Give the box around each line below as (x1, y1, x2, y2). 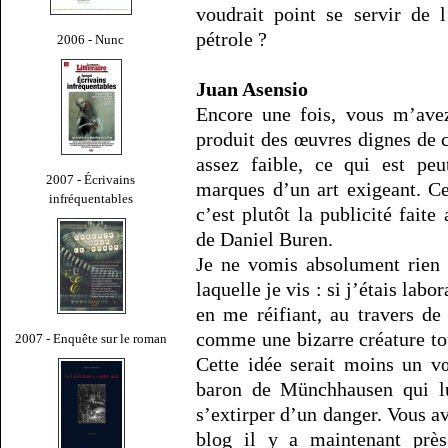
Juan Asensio (196, 78, 308, 101)
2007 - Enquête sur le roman (15, 330, 167, 346)
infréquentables (49, 190, 133, 206)
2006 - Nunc (57, 31, 125, 47)
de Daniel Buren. (196, 228, 333, 251)
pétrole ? (196, 28, 267, 51)
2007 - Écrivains (46, 171, 136, 187)
